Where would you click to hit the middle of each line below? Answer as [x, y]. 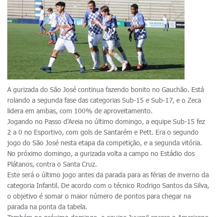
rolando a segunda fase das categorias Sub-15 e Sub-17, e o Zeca [104, 100]
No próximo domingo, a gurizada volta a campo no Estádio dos [101, 153]
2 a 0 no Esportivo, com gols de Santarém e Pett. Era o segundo [103, 132]
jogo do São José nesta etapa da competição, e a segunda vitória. [105, 143]
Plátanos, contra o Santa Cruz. [53, 164]
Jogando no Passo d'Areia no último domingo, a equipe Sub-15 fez [106, 121]
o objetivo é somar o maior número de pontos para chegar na [99, 196]
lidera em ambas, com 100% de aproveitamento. [80, 111]
